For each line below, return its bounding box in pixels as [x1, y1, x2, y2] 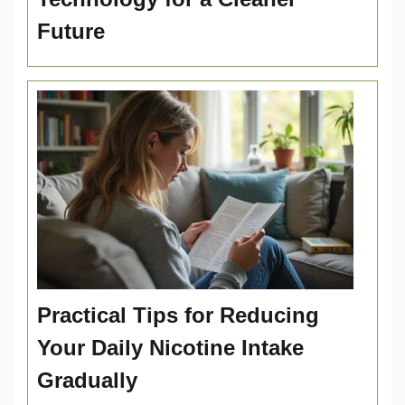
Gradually [37, 368, 137, 393]
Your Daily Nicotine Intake [37, 335, 304, 361]
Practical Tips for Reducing [37, 303, 319, 328]
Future [37, 19, 105, 44]
